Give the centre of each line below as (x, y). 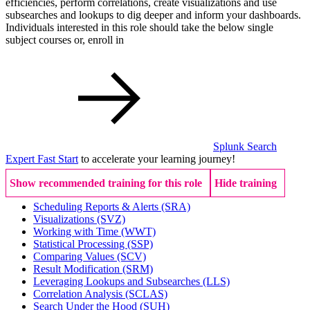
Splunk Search (245, 147)
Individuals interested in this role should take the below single (139, 28)
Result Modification (78, 269)
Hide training (246, 183)
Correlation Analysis (79, 294)
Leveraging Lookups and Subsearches (118, 282)
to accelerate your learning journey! (157, 159)
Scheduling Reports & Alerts (97, 207)
